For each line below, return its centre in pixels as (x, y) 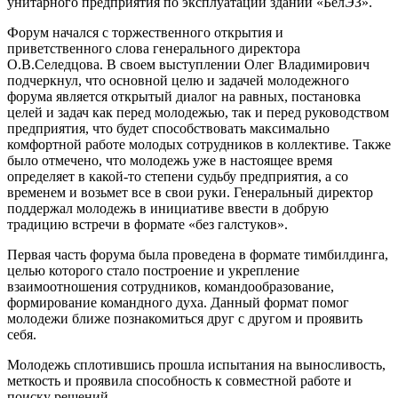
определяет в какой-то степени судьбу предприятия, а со (178, 176)
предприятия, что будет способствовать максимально (168, 128)
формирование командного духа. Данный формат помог (178, 302)
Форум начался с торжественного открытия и (145, 32)
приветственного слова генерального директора (154, 48)
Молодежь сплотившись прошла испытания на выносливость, (196, 364)
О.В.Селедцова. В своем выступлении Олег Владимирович (188, 64)
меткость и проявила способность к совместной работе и (179, 380)
